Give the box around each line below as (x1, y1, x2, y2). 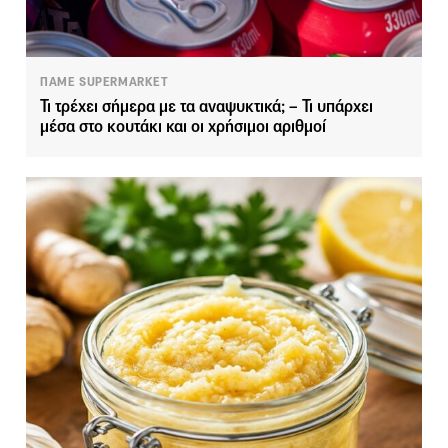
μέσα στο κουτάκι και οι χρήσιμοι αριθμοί (40, 115, 326, 137)
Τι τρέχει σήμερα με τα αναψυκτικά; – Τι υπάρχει (40, 95, 373, 117)
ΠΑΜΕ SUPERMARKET (40, 73, 169, 90)
